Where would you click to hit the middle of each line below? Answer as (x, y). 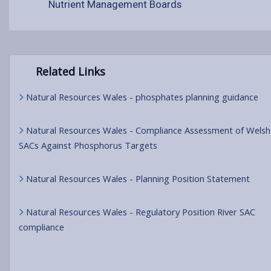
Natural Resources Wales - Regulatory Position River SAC (141, 212)
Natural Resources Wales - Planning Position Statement (138, 178)
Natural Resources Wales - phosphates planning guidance (143, 97)
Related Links (69, 71)
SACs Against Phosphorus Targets (89, 145)
